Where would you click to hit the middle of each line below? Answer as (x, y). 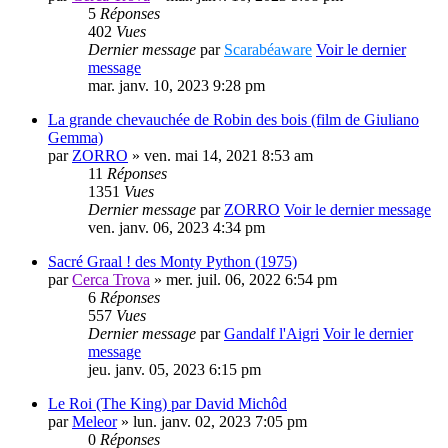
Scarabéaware (268, 50)
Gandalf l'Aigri (271, 334)
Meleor (94, 422)
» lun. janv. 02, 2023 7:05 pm (212, 422)
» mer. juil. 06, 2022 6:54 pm (243, 280)
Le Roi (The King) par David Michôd (167, 404)
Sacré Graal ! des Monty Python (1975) (172, 262)
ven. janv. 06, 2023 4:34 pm (176, 228)
